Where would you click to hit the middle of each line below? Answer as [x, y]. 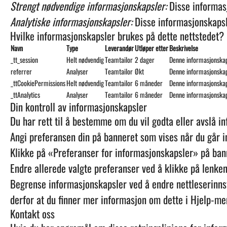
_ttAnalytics [25, 94]
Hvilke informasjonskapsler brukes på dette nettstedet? [117, 36]
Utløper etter [152, 48]
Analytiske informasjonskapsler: [71, 22]
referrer [21, 71]
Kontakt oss [32, 214]
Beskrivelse [184, 48]
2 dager [145, 60]
